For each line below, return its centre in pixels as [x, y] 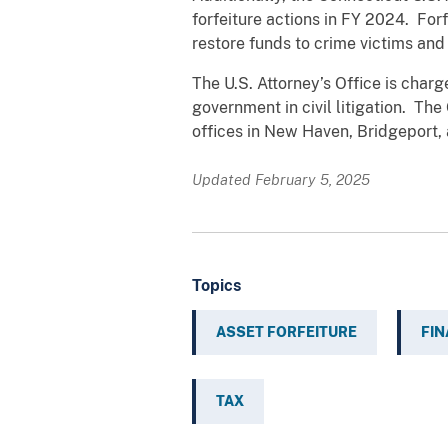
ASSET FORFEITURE [286, 331]
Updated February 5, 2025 [281, 179]
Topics [216, 285]
